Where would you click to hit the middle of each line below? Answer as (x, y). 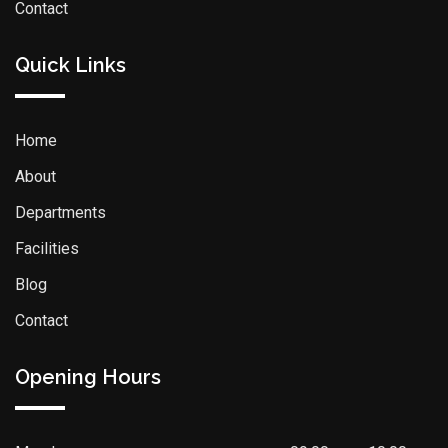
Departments (60, 213)
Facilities (47, 249)
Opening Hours (88, 377)
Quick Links (70, 65)
